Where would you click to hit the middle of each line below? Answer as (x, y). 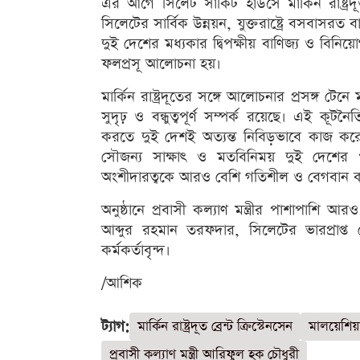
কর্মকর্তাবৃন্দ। (136, 250)
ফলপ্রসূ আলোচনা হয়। (161, 63)
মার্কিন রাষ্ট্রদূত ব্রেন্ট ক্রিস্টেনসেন (215, 326)
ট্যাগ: (115, 326)
